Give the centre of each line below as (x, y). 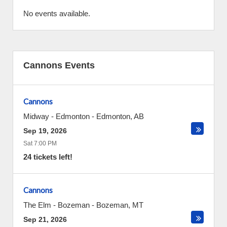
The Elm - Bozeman (56, 205)
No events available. (57, 13)
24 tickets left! (48, 157)
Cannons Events (59, 65)
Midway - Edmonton (56, 116)
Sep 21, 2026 (45, 219)
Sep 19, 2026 (45, 131)
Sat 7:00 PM (40, 143)
